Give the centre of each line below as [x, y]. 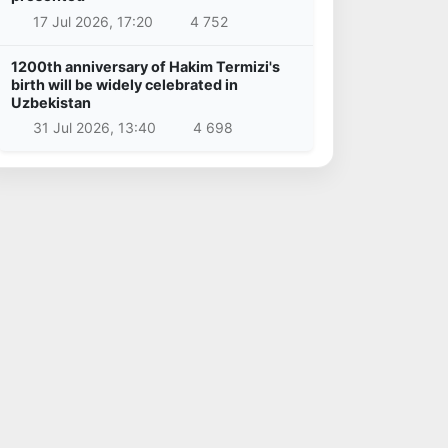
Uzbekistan [51, 102]
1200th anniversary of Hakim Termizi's [145, 66]
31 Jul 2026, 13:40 [94, 128]
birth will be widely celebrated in [124, 84]
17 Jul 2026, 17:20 [92, 21]
